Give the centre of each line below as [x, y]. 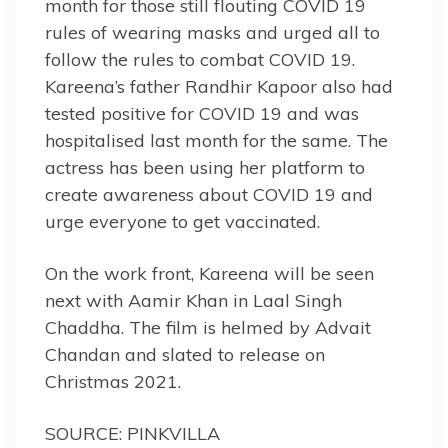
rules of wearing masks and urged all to [212, 33]
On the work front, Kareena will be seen [209, 274]
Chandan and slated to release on [185, 355]
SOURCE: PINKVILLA [132, 434]
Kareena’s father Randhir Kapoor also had [219, 87]
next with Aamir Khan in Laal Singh [193, 301]
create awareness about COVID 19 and [209, 195]
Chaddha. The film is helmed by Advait [208, 328]
